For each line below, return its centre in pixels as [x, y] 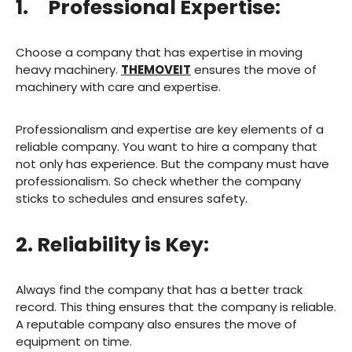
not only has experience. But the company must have [172, 164]
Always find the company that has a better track [159, 290]
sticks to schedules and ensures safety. [132, 199]
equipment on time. [74, 342]
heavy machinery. [68, 70]
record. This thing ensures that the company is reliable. [176, 307]
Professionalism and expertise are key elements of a [170, 130]
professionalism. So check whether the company [158, 181]
